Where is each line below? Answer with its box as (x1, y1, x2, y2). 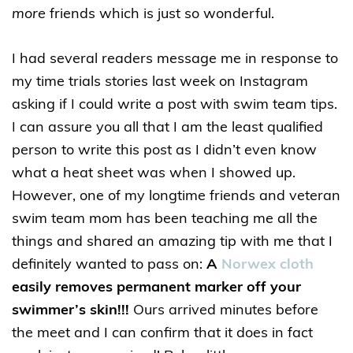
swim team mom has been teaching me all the (12, 212, 318, 227)
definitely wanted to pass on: (12, 258, 206, 273)
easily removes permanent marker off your (12, 281, 301, 295)
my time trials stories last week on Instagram (12, 75, 308, 90)
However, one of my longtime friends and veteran (12, 189, 340, 204)
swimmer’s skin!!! (12, 303, 133, 318)
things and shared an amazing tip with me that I (12, 235, 333, 250)
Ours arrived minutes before (133, 303, 318, 318)
